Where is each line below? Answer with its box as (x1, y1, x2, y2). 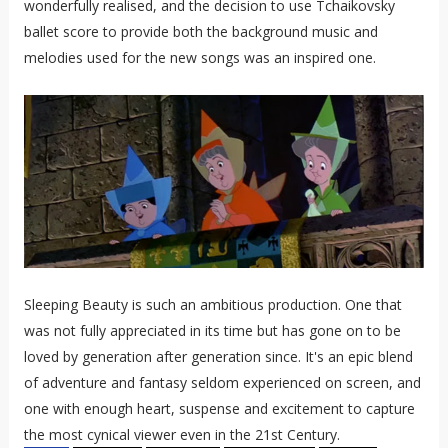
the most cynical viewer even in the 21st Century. (23, 424, 340, 444)
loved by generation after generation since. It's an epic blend (23, 346, 413, 366)
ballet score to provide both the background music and (23, 22, 378, 42)
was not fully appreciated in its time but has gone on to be (23, 320, 401, 340)
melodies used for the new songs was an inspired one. (23, 48, 376, 68)
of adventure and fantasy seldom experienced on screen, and (23, 372, 421, 392)
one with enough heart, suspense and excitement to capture (23, 398, 415, 418)
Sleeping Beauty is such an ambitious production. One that (23, 294, 402, 314)
